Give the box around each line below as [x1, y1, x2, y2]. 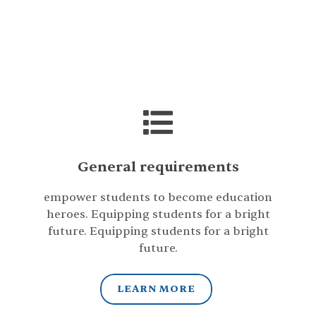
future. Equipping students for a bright [47, 224, 269, 238]
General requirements [77, 158, 239, 176]
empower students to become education [44, 190, 272, 205]
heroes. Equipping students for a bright [46, 207, 270, 221]
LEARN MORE [117, 283, 195, 295]
